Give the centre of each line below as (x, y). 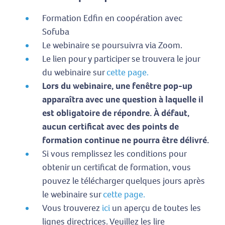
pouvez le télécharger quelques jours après (124, 181)
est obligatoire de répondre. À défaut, (116, 113)
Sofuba (56, 32)
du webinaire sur (74, 73)
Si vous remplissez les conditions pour (114, 154)
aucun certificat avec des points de (110, 127)
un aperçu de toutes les (155, 208)
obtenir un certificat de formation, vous (117, 167)
